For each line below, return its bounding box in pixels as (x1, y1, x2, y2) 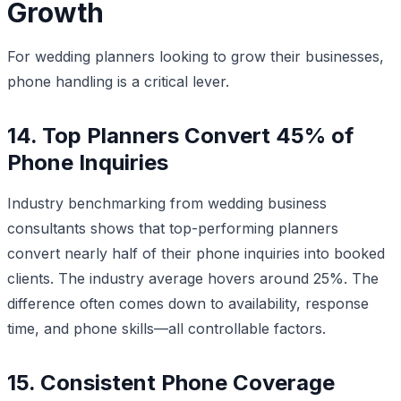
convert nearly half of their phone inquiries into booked (7, 243, 385, 262)
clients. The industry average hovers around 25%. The (7, 269, 379, 287)
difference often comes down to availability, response (7, 294, 369, 312)
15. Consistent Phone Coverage (7, 369, 335, 396)
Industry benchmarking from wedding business (7, 193, 327, 212)
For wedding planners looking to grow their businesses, (7, 47, 384, 65)
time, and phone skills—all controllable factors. (7, 319, 326, 337)
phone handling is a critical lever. (7, 72, 229, 90)
